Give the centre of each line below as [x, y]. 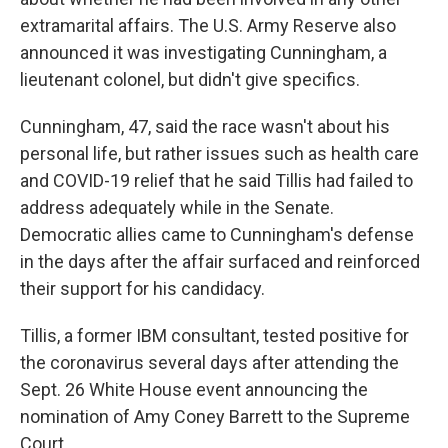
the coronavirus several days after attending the [209, 362]
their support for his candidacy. [142, 288]
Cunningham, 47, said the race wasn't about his [205, 126]
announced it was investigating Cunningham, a [203, 52]
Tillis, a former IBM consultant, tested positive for [214, 335]
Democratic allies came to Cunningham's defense [217, 234]
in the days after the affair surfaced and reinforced [220, 261]
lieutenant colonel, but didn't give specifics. [190, 79]
